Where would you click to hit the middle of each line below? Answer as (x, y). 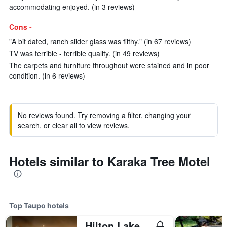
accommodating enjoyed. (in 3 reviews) (72, 7)
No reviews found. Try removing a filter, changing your (104, 115)
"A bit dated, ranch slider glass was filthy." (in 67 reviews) (100, 41)
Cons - (21, 27)
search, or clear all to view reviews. (74, 125)
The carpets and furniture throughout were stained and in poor (109, 65)
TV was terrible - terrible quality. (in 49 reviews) (84, 53)
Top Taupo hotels (39, 205)
